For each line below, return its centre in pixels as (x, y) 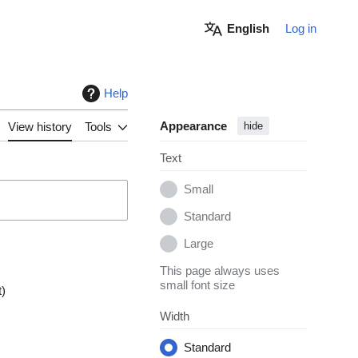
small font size (198, 284)
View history (40, 127)
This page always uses (220, 270)
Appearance (194, 126)
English (248, 28)
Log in (300, 28)
